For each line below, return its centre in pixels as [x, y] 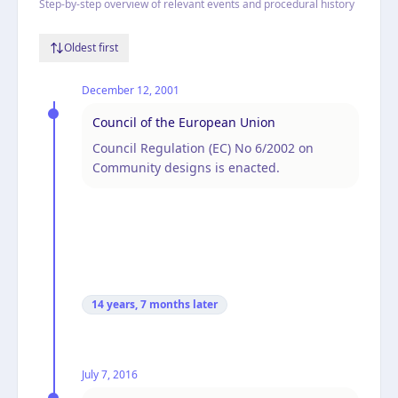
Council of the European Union [184, 122]
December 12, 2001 [131, 90]
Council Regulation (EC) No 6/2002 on [203, 147]
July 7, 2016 [110, 374]
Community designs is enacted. [186, 167]
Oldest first [91, 47]
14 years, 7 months [141, 304]
